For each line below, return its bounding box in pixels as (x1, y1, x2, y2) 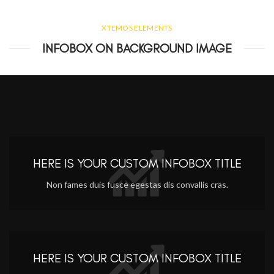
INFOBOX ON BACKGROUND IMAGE (42, 41, 232, 56)
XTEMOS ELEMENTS (102, 23, 172, 32)
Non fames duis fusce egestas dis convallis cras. (46, 179, 228, 190)
